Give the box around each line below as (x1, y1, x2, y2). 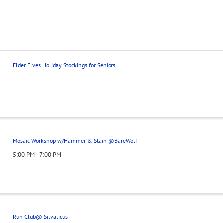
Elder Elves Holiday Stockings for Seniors (12, 61, 115, 69)
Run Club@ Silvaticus (12, 212, 68, 220)
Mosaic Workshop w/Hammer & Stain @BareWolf (12, 137, 137, 145)
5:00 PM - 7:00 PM (12, 150, 61, 159)
